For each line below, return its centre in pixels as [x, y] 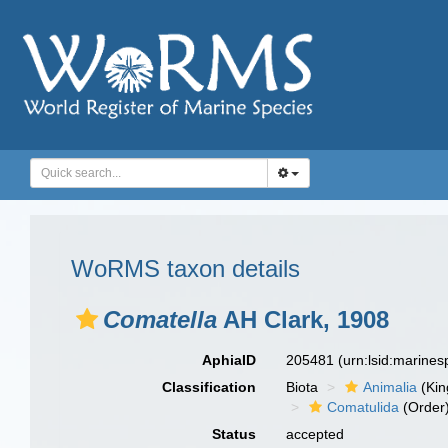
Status [234, 434]
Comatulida [363, 407]
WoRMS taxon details [185, 268]
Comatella [160, 319]
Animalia [390, 387]
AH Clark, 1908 [303, 319]
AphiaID [229, 360]
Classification [209, 387]
